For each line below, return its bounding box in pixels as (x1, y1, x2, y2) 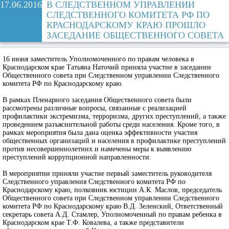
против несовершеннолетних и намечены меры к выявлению (3, 145, 191, 153)
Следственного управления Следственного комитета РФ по (3, 178, 186, 186)
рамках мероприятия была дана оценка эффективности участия (3, 129, 197, 136)
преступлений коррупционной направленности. (3, 153, 151, 161)
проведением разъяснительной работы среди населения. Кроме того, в (3, 121, 220, 128)
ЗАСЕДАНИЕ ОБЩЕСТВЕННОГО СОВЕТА (47, 30, 224, 40)
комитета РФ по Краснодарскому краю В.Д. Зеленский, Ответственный (3, 202, 223, 210)
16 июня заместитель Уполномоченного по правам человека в (3, 55, 194, 63)
